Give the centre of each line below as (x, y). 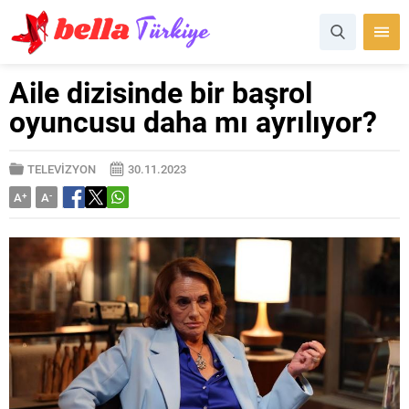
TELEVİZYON (62, 169)
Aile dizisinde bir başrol (161, 92)
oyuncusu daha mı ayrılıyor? (193, 121)
